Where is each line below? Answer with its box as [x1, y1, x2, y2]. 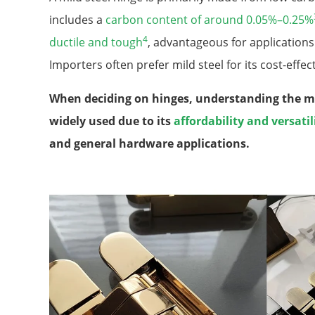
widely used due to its [49, 113, 174, 129]
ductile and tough [49, 34, 143, 51]
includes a [49, 12, 105, 28]
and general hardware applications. [49, 136, 250, 152]
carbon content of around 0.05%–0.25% [105, 12, 314, 28]
